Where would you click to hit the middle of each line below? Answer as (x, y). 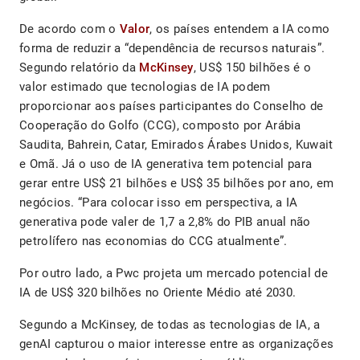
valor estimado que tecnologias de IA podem (145, 87)
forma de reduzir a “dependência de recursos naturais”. (172, 49)
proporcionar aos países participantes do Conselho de (172, 106)
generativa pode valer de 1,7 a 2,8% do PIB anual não (165, 222)
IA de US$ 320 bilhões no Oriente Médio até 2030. (158, 293)
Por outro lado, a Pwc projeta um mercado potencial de (174, 274)
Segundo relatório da (80, 68)
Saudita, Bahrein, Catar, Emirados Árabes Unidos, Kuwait (176, 145)
